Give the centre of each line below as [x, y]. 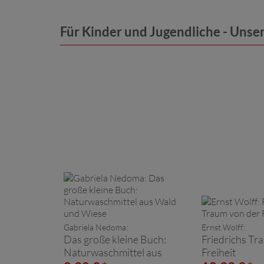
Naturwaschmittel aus [113, 252]
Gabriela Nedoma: [96, 227]
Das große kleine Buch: [115, 239]
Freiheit [219, 252]
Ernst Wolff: [223, 227]
